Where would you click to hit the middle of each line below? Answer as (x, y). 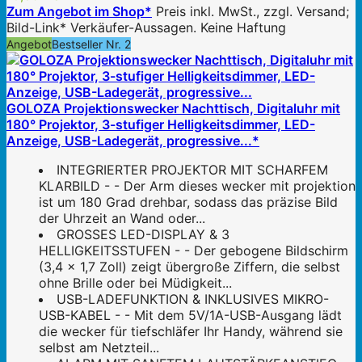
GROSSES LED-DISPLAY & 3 (143, 234)
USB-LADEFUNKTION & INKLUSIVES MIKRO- (193, 299)
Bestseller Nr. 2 (91, 44)
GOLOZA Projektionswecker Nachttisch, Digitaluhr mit (173, 108)
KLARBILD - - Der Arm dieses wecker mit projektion (197, 185)
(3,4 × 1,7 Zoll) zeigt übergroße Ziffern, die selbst (189, 266)
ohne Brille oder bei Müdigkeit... (135, 282)
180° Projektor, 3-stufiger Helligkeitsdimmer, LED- (161, 124)
